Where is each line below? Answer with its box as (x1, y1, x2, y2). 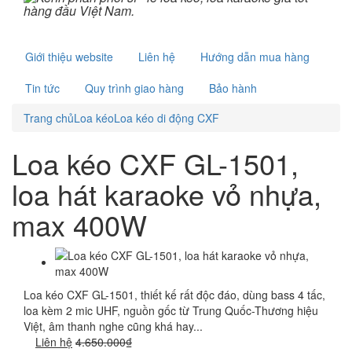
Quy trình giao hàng (85, 80, 184, 96)
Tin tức (25, 80, 60, 96)
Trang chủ (24, 110, 74, 126)
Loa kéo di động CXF (114, 110, 219, 126)
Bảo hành (209, 80, 257, 96)
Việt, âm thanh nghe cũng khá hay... (24, 318, 203, 334)
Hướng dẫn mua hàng (200, 49, 310, 64)
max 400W (12, 204, 147, 244)
